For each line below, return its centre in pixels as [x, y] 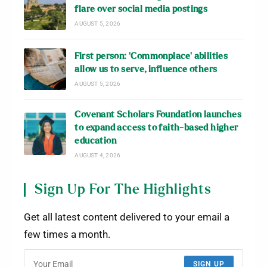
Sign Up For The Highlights [123, 190]
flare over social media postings [141, 9]
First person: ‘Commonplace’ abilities [151, 57]
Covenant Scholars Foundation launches [158, 115]
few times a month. [67, 235]
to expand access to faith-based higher [156, 128]
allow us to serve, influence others [146, 70]
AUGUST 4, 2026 [98, 156]
